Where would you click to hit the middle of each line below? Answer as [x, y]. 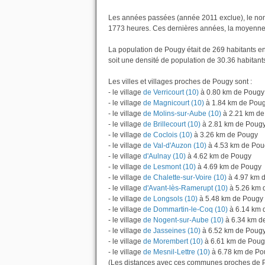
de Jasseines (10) [171, 231]
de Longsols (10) [169, 199]
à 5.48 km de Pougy [230, 199]
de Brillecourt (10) [171, 124]
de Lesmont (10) [169, 167]
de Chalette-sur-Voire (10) [184, 177]
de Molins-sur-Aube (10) [181, 114]
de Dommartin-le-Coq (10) [185, 209]
